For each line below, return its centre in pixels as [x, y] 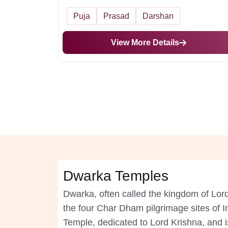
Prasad [116, 16]
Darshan [158, 16]
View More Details [145, 42]
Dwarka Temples [116, 176]
